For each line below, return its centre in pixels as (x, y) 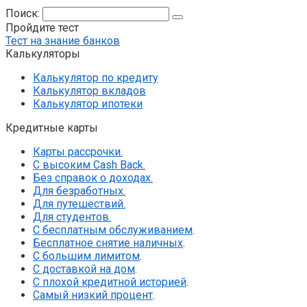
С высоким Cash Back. (89, 165)
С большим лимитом (86, 256)
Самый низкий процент (93, 295)
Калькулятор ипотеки (88, 104)
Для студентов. (72, 217)
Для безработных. (79, 191)
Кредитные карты (52, 128)
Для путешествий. (79, 204)
